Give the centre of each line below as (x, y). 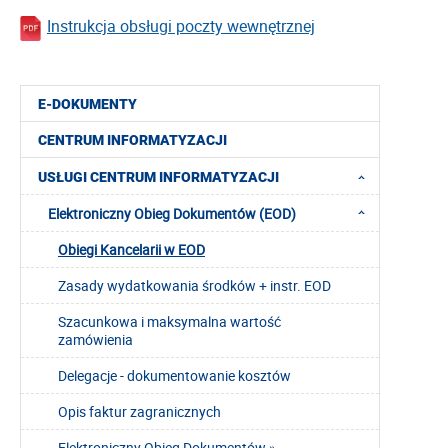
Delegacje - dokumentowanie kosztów (174, 376)
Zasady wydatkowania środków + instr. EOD (194, 286)
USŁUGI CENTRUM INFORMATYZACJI (158, 176)
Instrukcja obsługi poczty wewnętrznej (181, 26)
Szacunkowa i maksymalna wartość (169, 322)
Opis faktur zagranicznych (139, 412)
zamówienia (95, 340)
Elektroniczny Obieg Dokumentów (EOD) (172, 214)
